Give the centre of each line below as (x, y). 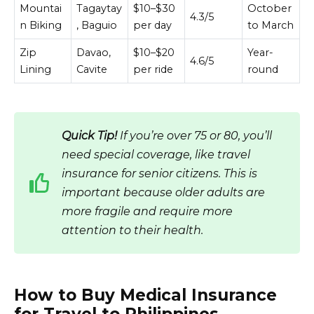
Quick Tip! (91, 136)
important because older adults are (163, 193)
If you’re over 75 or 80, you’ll (196, 136)
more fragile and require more (147, 212)
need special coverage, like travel (156, 155)
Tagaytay (100, 8)
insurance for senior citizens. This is (159, 174)
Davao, (94, 52)
